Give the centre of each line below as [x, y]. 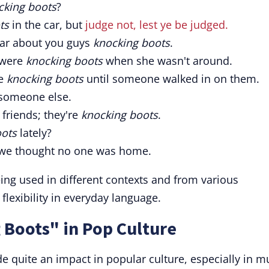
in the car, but [47, 25]
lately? [34, 133]
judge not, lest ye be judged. [157, 25]
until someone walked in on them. [171, 79]
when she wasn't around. [168, 61]
